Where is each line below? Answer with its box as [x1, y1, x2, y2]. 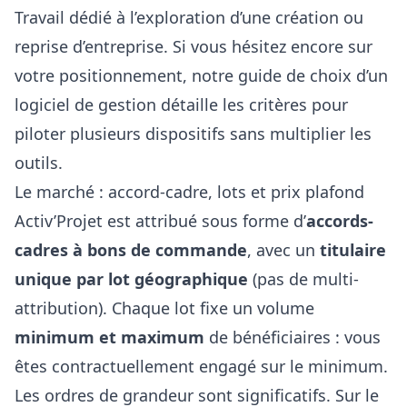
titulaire [320, 238, 386, 261]
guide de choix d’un [238, 64, 388, 86]
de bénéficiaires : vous [204, 325, 381, 348]
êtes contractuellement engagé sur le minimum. [15, 354, 388, 377]
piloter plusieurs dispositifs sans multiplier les [15, 122, 372, 144]
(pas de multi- [248, 267, 359, 290]
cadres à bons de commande [15, 238, 247, 261]
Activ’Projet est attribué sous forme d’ [15, 209, 306, 232]
